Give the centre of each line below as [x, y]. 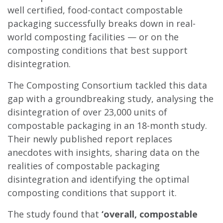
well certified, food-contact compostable [95, 10]
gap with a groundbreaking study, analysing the [111, 99]
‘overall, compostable [150, 214]
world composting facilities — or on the [93, 37]
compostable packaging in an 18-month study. [109, 125]
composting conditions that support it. [92, 193]
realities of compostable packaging [84, 166]
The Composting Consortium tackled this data [107, 85]
